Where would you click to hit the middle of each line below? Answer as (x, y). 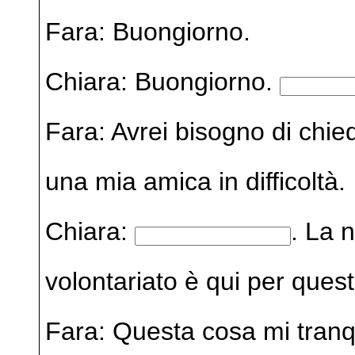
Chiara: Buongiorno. (162, 81)
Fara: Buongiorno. (147, 31)
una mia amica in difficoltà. (195, 181)
